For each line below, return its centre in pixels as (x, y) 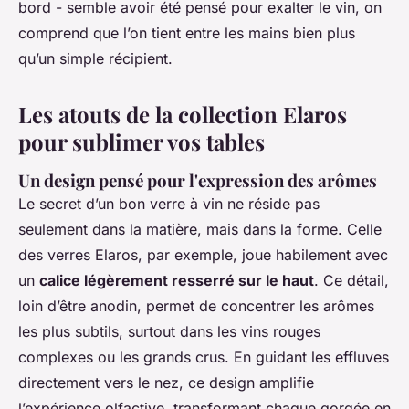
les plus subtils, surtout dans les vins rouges (169, 332)
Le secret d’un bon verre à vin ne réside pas (169, 204)
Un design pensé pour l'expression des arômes (198, 181)
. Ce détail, (351, 281)
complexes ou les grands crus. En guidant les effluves (204, 357)
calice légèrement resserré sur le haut (177, 281)
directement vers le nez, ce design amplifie (166, 383)
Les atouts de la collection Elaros (183, 115)
